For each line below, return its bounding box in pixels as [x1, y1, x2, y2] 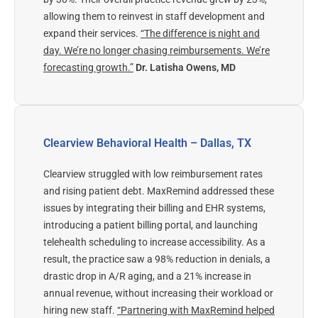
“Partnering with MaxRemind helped [117, 305, 275, 317]
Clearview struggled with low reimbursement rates [43, 168, 263, 180]
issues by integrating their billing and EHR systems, [43, 202, 265, 214]
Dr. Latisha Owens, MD [136, 62, 236, 74]
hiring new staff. [43, 305, 115, 317]
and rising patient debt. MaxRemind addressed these [43, 185, 274, 197]
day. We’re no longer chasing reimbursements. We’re [43, 45, 270, 57]
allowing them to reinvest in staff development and [43, 11, 265, 23]
